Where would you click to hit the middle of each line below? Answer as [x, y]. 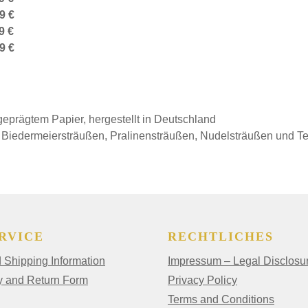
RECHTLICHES [221, 237]
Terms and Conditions [221, 300]
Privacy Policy [202, 280]
